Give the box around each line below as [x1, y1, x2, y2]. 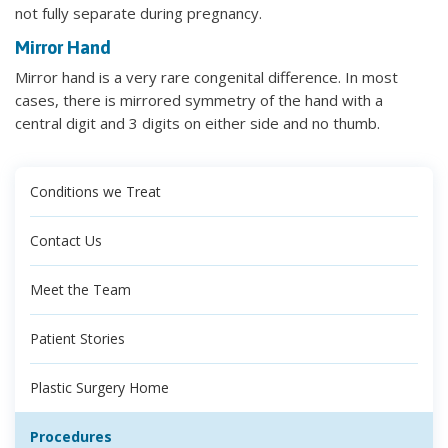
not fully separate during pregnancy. [15, 2, 262, 23]
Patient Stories [30, 328, 125, 348]
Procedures [30, 426, 112, 446]
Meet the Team [30, 279, 131, 299]
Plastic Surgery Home [30, 377, 169, 397]
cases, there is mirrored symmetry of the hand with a [15, 89, 383, 110]
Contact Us [30, 230, 102, 250]
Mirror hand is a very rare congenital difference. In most [15, 66, 398, 87]
